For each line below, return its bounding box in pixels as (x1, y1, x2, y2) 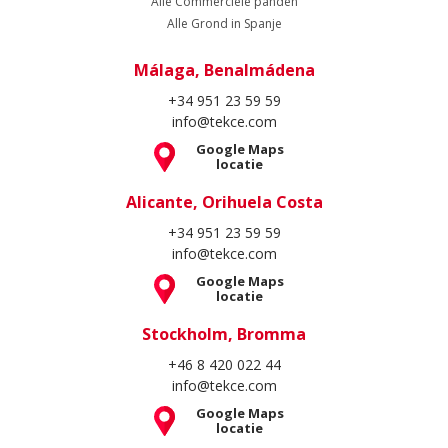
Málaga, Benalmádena (133, 59, 315, 82)
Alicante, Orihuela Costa (125, 191, 323, 214)
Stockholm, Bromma (142, 323, 306, 346)
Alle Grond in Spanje (166, 15, 282, 33)
